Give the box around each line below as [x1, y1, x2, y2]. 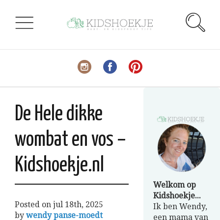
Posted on [15, 200, 53, 209]
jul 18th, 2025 [53, 200, 103, 209]
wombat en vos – [15, 130, 126, 150]
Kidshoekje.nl [15, 156, 104, 176]
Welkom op [153, 180, 196, 190]
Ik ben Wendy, [153, 202, 207, 211]
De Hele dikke [15, 105, 103, 125]
